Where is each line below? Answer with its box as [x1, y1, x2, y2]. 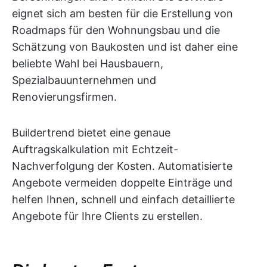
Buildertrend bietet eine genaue [12, 126, 170, 139]
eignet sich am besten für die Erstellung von [12, 7, 233, 20]
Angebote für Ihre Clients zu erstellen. [12, 209, 203, 222]
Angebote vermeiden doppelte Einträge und [12, 176, 232, 189]
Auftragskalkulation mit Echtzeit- [12, 142, 178, 156]
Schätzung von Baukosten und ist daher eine [12, 40, 238, 53]
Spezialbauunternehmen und [12, 73, 156, 86]
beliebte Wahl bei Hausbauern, [12, 57, 163, 70]
